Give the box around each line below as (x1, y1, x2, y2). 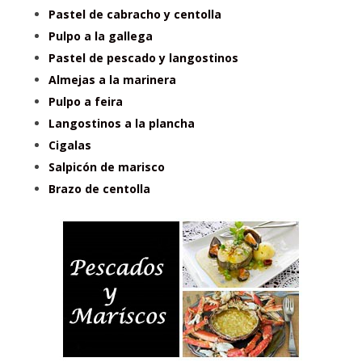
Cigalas (48, 137, 91, 153)
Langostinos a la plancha (48, 115, 195, 131)
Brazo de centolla (48, 180, 150, 196)
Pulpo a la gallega (48, 27, 153, 44)
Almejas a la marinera (48, 71, 176, 87)
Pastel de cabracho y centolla (48, 6, 221, 22)
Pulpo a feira (48, 93, 123, 109)
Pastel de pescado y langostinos (48, 49, 238, 65)
